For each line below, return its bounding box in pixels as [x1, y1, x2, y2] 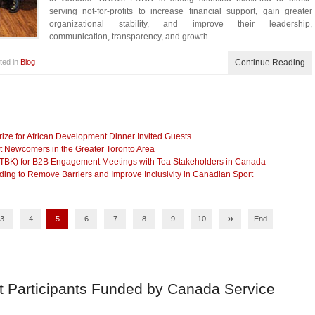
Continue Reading [235, 58, 305, 67]
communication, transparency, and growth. [49, 32, 210, 41]
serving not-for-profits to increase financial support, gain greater [49, 6, 312, 16]
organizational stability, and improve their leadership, [49, 19, 312, 29]
